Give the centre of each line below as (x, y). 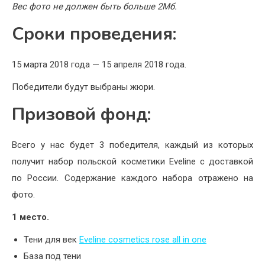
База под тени (52, 256)
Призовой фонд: (81, 115)
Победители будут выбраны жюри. (83, 87)
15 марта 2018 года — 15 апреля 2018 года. (99, 65)
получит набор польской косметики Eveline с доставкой (132, 162)
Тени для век (51, 240)
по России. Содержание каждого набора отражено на (132, 178)
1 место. (30, 217)
